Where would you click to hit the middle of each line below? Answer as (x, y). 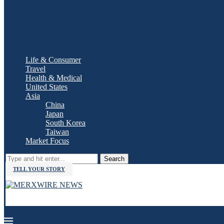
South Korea (65, 123)
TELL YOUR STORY (39, 169)
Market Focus (47, 141)
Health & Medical (54, 78)
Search (114, 159)
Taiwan (57, 132)
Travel (35, 69)
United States (46, 87)
